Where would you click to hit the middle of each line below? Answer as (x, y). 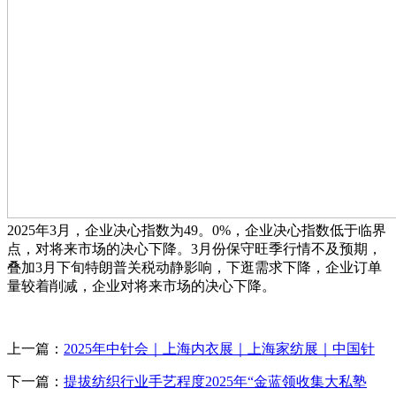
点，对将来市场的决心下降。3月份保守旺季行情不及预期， (194, 248)
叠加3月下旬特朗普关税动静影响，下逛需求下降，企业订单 (194, 267)
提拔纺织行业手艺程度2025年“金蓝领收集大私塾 (215, 381)
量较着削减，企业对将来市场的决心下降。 (141, 286)
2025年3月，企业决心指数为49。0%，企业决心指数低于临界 (197, 230)
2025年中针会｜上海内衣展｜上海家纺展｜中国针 (219, 348)
